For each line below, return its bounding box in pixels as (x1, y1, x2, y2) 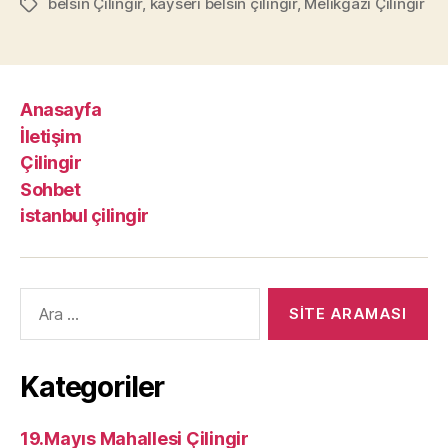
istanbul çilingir (20, 205, 149, 226)
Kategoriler (20, 370, 165, 404)
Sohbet (20, 178, 81, 200)
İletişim (20, 125, 82, 147)
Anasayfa (20, 99, 102, 120)
